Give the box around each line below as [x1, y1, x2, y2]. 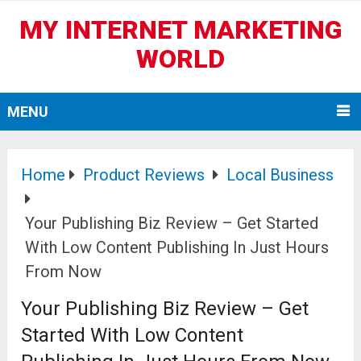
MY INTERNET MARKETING [19, 15, 342, 45]
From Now [25, 262, 102, 282]
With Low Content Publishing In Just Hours [25, 238, 330, 258]
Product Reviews [83, 165, 205, 185]
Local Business [226, 165, 334, 185]
